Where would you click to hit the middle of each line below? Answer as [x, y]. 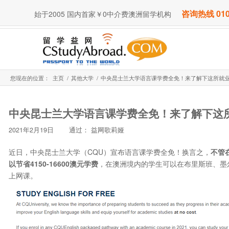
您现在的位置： [30, 77]
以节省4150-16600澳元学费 [53, 163]
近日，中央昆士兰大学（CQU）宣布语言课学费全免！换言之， [110, 152]
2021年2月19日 [31, 130]
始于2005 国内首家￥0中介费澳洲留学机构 [103, 14]
